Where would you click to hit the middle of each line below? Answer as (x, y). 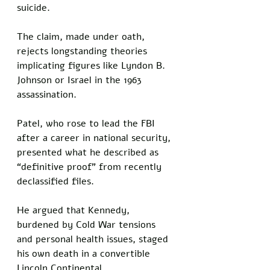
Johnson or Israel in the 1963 (81, 80)
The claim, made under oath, (82, 36)
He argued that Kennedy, (75, 210)
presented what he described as (89, 152)
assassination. (47, 94)
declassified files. (57, 181)
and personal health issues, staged (94, 239)
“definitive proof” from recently (91, 167)
